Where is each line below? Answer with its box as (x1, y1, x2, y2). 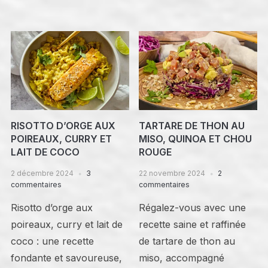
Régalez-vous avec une (139, 201, 246, 214)
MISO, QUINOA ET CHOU (139, 132, 252, 145)
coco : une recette (10, 234, 94, 247)
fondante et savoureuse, (10, 251, 122, 264)
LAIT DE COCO (10, 145, 80, 158)
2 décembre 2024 (10, 168, 74, 178)
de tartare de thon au (139, 234, 236, 247)
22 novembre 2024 (139, 168, 206, 178)
